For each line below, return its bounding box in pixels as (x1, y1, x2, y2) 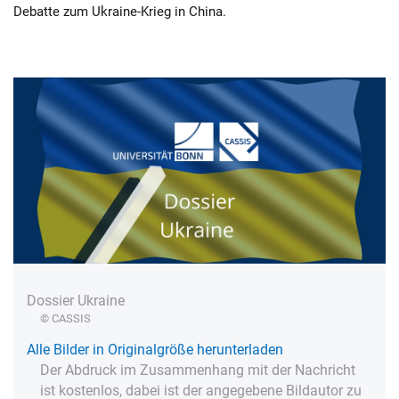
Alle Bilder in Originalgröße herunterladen (27, 341, 283, 358)
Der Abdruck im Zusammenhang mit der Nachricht (40, 362, 355, 379)
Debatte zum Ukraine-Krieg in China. (13, 4, 226, 20)
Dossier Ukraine (27, 292, 125, 309)
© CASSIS (40, 312, 91, 325)
